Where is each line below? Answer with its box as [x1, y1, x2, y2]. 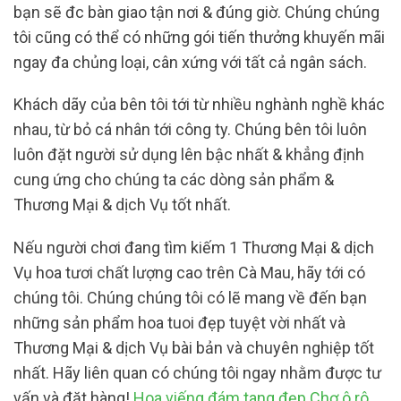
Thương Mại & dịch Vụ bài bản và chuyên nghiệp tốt [13, 337, 374, 357]
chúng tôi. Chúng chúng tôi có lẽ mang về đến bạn [13, 287, 367, 307]
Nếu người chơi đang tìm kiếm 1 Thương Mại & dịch [13, 237, 374, 257]
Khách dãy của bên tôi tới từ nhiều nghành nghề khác [13, 95, 385, 115]
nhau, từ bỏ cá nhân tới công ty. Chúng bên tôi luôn [13, 120, 367, 140]
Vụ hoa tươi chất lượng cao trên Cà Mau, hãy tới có [13, 262, 365, 282]
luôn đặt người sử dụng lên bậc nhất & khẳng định [13, 145, 364, 165]
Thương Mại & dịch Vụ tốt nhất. [13, 195, 235, 215]
